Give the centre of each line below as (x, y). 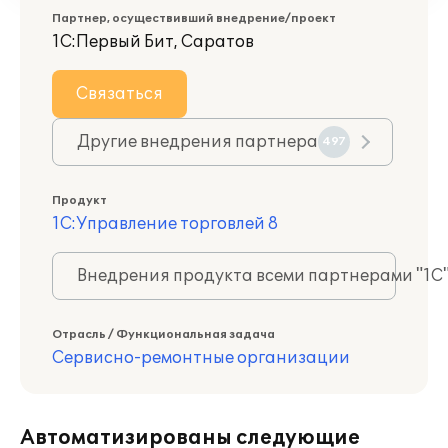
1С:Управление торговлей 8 (165, 224)
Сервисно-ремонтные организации (201, 358)
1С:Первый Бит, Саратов (153, 42)
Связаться (119, 94)
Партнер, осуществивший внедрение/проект (194, 18)
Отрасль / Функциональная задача (163, 334)
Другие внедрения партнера (197, 142)
